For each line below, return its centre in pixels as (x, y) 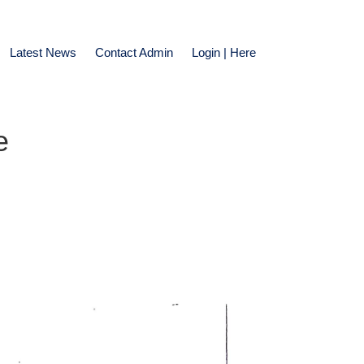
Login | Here (224, 53)
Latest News (43, 53)
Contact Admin (134, 53)
